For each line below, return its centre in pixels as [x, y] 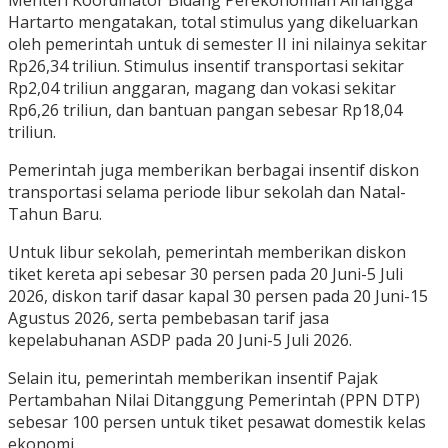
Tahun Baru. [55, 214]
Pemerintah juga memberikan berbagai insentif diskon [213, 170]
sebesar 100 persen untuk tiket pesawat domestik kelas [217, 422]
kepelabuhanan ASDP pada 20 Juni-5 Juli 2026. [180, 340]
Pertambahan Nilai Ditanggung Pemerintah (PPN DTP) [214, 400]
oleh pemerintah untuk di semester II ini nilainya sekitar [217, 44]
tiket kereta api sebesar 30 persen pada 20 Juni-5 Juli [205, 274]
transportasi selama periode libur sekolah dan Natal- [207, 192]
